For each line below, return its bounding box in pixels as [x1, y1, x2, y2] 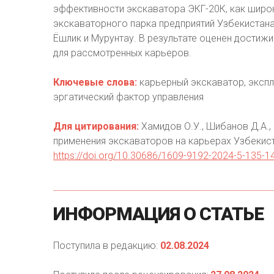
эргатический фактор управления [53, 91, 204, 103]
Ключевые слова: [53, 76, 137, 88]
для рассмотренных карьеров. [53, 47, 191, 59]
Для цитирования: [53, 120, 139, 132]
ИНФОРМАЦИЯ [53, 203, 180, 224]
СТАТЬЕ [199, 203, 264, 224]
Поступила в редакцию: [53, 240, 160, 251]
